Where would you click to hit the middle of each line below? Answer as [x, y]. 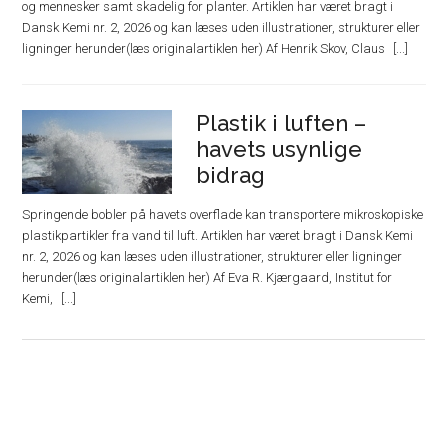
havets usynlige [279, 149]
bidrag [231, 175]
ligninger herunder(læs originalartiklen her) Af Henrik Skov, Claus [205, 48]
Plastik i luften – [281, 123]
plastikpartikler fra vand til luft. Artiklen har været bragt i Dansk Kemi [218, 235]
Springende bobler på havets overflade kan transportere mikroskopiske [223, 214]
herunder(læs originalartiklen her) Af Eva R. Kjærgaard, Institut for [207, 277]
